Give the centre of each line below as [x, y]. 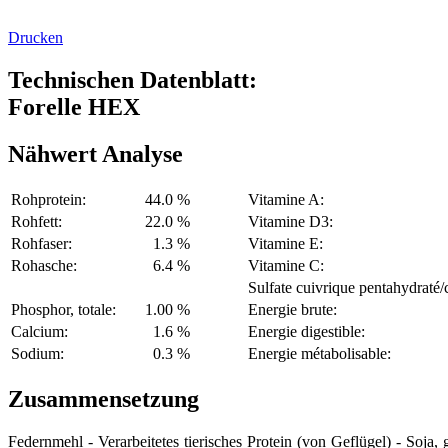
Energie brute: [292, 310]
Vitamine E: [285, 244]
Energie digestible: [306, 332]
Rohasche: [44, 266]
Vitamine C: [286, 266]
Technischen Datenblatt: [132, 80]
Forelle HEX [74, 107]
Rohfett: [36, 222]
